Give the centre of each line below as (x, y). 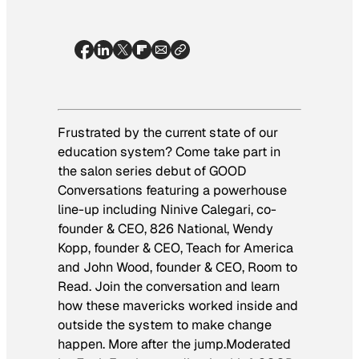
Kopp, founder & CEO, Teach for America (175, 248)
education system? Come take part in (169, 151)
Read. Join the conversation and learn (169, 286)
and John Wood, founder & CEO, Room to (177, 267)
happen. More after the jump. (142, 344)
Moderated (258, 344)
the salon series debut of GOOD (152, 171)
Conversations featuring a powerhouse (172, 190)
